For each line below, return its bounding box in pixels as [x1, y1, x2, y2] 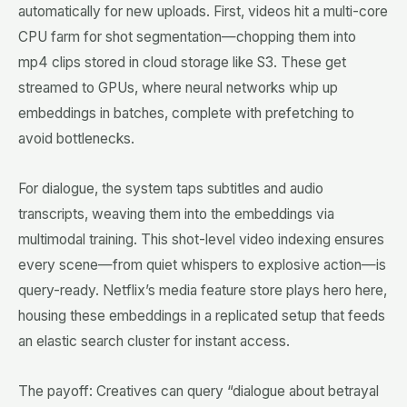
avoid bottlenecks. [18, 130, 134, 148]
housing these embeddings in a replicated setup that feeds [18, 307, 385, 325]
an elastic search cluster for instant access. [18, 333, 290, 351]
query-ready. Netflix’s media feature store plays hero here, [18, 282, 387, 300]
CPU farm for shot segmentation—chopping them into [18, 28, 356, 46]
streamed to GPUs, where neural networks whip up [18, 79, 338, 97]
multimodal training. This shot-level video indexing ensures [18, 231, 384, 249]
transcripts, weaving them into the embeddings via [18, 205, 334, 223]
